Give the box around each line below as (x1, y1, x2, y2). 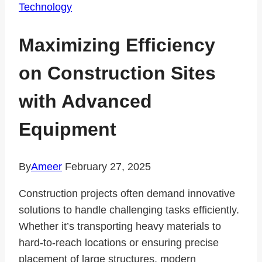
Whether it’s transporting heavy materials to (19, 220, 221, 233)
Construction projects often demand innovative (19, 188, 235, 200)
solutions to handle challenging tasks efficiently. (19, 204, 239, 216)
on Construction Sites (19, 62, 216, 84)
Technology (19, 1, 72, 13)
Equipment (19, 118, 116, 140)
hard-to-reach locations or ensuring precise (19, 237, 219, 249)
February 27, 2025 (65, 161, 151, 173)
